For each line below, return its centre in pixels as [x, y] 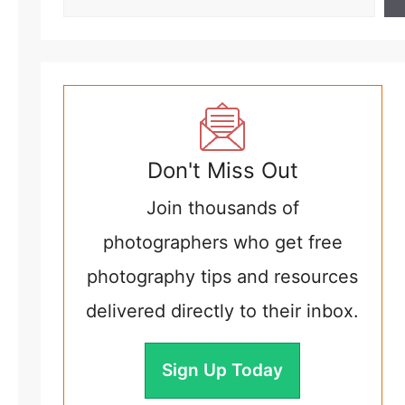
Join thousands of [222, 208]
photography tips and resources [223, 277]
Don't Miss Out [222, 170]
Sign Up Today [223, 370]
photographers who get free [222, 242]
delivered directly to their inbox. [223, 311]
